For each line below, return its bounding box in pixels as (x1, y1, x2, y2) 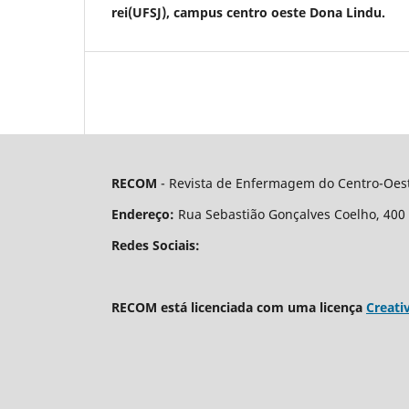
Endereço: (111, 204, 174, 223)
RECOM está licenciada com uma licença (111, 298, 366, 316)
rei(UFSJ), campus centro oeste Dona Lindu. (111, 3, 385, 21)
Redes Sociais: (111, 236, 200, 254)
